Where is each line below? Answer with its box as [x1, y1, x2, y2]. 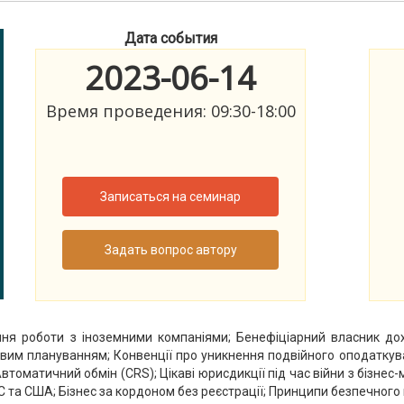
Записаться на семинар [100, 189, 242, 205]
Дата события [124, 30, 217, 47]
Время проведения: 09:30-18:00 [45, 100, 296, 123]
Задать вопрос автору [104, 243, 237, 258]
